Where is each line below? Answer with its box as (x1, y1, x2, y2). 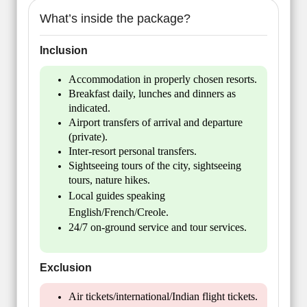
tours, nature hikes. (69, 174, 150, 186)
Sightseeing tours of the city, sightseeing (69, 160, 241, 172)
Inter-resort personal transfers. (69, 145, 197, 158)
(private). (69, 131, 108, 143)
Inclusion (40, 45, 88, 57)
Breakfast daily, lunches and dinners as (69, 88, 236, 100)
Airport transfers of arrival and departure (69, 116, 243, 129)
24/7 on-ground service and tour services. (69, 221, 247, 234)
